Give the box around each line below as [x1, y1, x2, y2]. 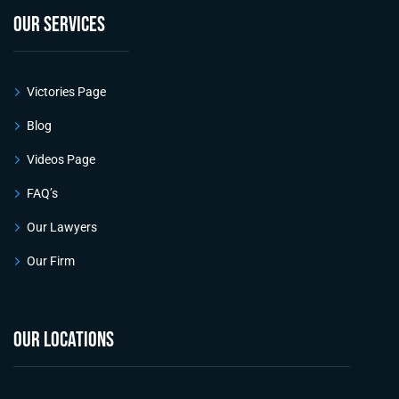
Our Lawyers [27, 219, 97, 234]
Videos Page [27, 151, 95, 167]
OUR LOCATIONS [13, 326, 114, 353]
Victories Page [27, 84, 106, 99]
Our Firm [27, 253, 75, 268]
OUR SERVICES [13, 11, 105, 37]
